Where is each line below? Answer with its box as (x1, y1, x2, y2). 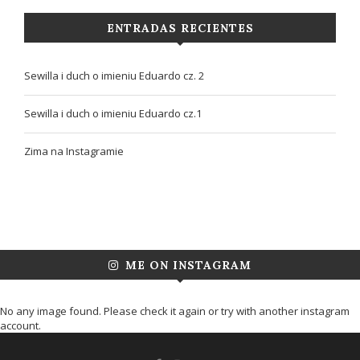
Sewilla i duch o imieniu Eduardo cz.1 (24, 106, 202, 121)
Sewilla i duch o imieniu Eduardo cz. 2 (24, 68, 204, 84)
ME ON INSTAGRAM (125, 258, 252, 273)
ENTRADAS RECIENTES (106, 21, 254, 36)
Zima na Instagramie (24, 144, 124, 159)
